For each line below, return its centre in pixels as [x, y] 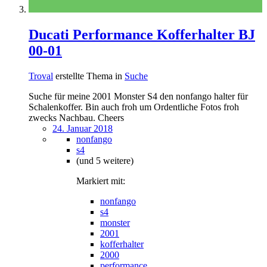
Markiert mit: [101, 181]
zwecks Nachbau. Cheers [76, 118]
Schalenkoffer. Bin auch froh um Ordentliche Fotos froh [134, 107]
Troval [41, 76]
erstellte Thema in [89, 76]
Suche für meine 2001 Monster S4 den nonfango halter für [138, 97]
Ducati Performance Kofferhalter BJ [142, 35]
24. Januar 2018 [83, 129]
